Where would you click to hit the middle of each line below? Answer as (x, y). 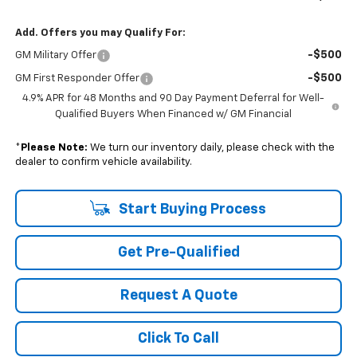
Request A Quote (178, 296)
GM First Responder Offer (77, 79)
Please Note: (54, 148)
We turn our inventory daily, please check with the (211, 148)
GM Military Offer (55, 56)
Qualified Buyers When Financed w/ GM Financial (173, 115)
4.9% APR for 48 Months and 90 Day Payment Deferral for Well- (173, 99)
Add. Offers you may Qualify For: (100, 33)
